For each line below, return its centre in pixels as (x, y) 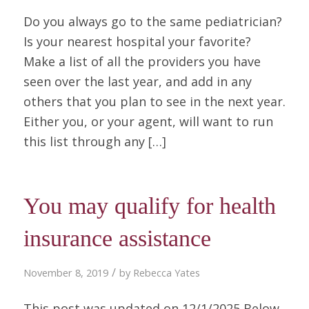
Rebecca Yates (166, 273)
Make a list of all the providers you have (142, 61)
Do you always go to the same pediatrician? (152, 21)
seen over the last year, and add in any (137, 81)
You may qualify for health (149, 206)
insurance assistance (117, 239)
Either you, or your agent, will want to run (148, 121)
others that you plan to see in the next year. (154, 101)
